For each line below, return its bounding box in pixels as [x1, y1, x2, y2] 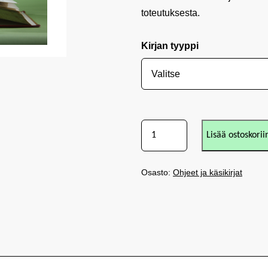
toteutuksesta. [141, 8, 200, 18]
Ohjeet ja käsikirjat [173, 167, 242, 177]
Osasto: [141, 167, 173, 177]
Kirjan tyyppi [141, 41, 199, 51]
